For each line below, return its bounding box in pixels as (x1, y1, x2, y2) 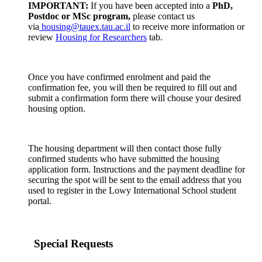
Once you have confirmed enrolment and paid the (28, 72, 211, 82)
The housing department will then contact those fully (28, 143, 222, 154)
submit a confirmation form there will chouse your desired (28, 93, 241, 104)
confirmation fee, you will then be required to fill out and (28, 82, 237, 93)
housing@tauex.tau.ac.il (42, 22, 130, 32)
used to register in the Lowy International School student (28, 185, 236, 196)
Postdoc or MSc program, (28, 11, 133, 22)
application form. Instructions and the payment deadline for (28, 164, 245, 175)
